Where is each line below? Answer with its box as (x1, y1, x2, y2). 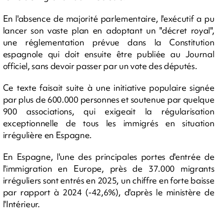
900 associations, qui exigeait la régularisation (2, 106, 215, 117)
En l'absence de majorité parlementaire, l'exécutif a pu (2, 13, 215, 24)
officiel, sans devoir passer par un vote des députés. (2, 60, 197, 72)
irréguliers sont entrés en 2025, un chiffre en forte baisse (2, 175, 215, 186)
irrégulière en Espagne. (2, 129, 92, 141)
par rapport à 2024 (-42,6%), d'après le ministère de (2, 186, 215, 198)
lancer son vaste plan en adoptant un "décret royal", (2, 25, 215, 36)
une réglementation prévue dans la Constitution (2, 37, 215, 48)
